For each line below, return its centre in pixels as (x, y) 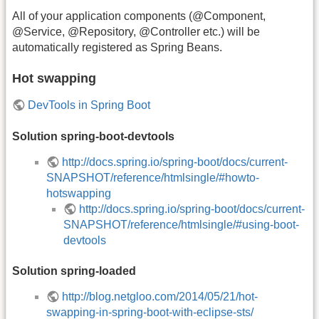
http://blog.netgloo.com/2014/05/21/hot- (160, 296)
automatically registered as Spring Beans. (117, 47)
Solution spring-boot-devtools (93, 136)
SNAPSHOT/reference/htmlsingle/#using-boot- (181, 224)
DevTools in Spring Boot (89, 105)
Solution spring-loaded (74, 271)
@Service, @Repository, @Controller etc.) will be (136, 31)
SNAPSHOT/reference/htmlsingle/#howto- (153, 177)
